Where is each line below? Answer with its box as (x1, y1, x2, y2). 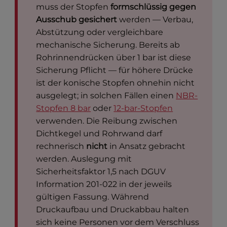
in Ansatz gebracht (107, 141, 186, 152)
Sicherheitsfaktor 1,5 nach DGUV (36, 167, 166, 177)
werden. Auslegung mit (36, 154, 132, 164)
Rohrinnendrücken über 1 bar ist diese (36, 53, 192, 63)
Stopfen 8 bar (36, 103, 91, 113)
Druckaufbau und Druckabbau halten (36, 205, 190, 215)
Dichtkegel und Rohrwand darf (36, 129, 163, 139)
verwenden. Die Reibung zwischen (36, 116, 178, 126)
